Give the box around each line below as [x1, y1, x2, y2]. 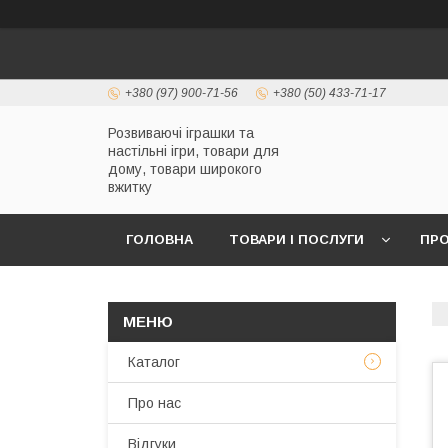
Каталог [128, 354, 180, 370]
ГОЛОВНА [126, 232, 193, 247]
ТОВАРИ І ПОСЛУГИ [229, 232, 364, 247]
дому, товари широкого [108, 161, 262, 177]
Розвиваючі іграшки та [108, 125, 254, 141]
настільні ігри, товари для [108, 143, 279, 159]
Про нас [128, 395, 181, 411]
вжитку [108, 179, 152, 195]
